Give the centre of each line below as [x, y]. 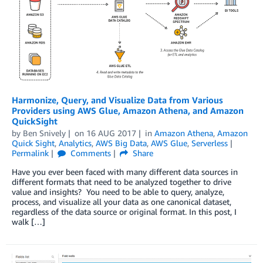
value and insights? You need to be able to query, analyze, [118, 191]
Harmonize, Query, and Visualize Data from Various [117, 100]
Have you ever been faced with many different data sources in [125, 171]
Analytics [75, 143]
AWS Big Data [121, 143]
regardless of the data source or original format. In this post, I [124, 211]
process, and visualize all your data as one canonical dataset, [122, 201]
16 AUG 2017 [111, 133]
